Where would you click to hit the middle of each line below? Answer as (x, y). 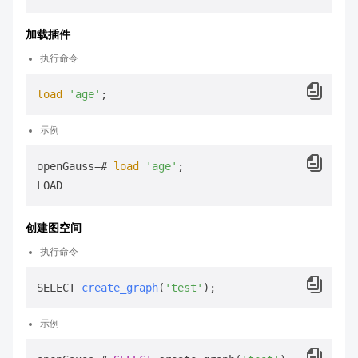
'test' (184, 288)
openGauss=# (75, 166)
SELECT (59, 288)
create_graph (120, 288)
